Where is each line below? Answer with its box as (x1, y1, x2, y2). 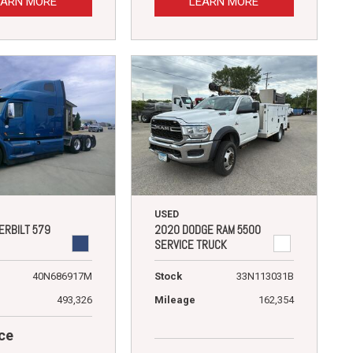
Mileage (154, 293, 195, 306)
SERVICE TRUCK (154, 236, 227, 252)
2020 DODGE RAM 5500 (154, 221, 261, 237)
